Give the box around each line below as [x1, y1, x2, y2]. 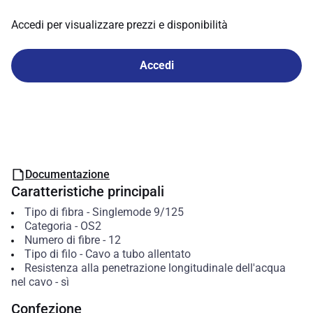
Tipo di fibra [24, 205, 84, 219]
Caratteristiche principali [11, 183, 164, 200]
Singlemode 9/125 [92, 205, 184, 219]
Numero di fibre [24, 233, 100, 247]
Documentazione [25, 168, 110, 181]
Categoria [24, 219, 72, 233]
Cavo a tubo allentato [85, 247, 191, 261]
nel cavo [11, 275, 52, 289]
